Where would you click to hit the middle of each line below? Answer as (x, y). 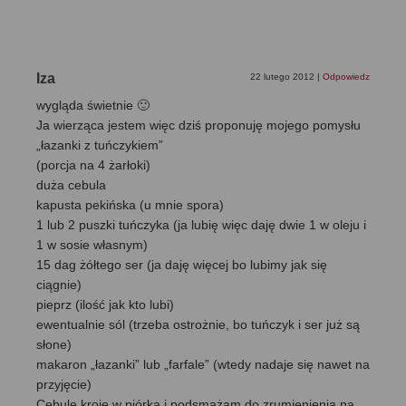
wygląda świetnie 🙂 (93, 106)
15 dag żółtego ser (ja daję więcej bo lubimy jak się (182, 265)
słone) (54, 345)
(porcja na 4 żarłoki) (93, 165)
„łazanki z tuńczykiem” (100, 145)
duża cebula (71, 185)
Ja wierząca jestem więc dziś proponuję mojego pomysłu (198, 126)
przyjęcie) (64, 385)
